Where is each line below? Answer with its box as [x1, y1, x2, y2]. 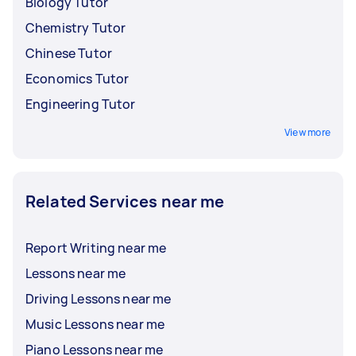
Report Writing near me [25, 238, 167, 257]
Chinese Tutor [25, 44, 112, 62]
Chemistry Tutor [25, 18, 126, 37]
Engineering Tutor [25, 95, 136, 113]
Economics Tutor [25, 69, 130, 87]
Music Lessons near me [25, 315, 165, 333]
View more [284, 125, 331, 139]
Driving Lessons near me [25, 289, 172, 308]
